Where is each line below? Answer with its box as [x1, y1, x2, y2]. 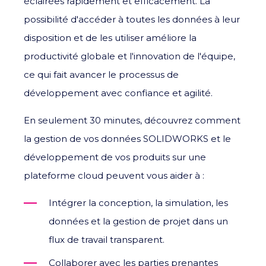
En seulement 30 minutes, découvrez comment [24, 114, 240, 126]
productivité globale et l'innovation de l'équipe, [24, 50, 235, 62]
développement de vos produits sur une [24, 151, 206, 163]
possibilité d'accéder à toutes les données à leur [24, 13, 240, 25]
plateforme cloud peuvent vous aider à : [24, 169, 204, 181]
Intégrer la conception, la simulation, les [49, 197, 228, 208]
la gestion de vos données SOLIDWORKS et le [24, 132, 231, 144]
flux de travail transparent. [49, 233, 164, 245]
